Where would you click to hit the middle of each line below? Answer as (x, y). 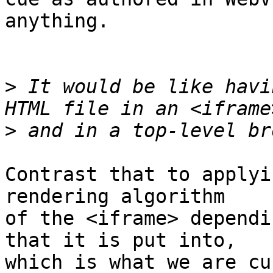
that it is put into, (121, 240)
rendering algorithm (115, 197)
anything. (57, 21)
